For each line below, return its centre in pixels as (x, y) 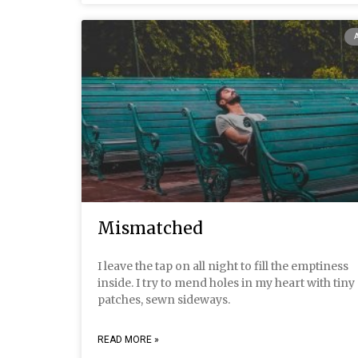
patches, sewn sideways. (164, 299)
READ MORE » (128, 339)
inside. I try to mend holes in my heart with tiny (226, 282)
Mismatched (150, 228)
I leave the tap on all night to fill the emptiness (223, 266)
